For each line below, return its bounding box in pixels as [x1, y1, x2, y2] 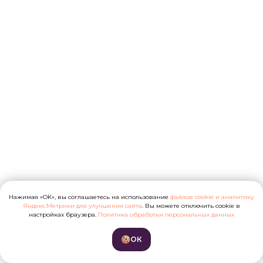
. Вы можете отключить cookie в [142, 202, 240, 210]
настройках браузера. [29, 211, 98, 219]
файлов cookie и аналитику [170, 193, 254, 201]
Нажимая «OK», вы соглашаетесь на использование [9, 193, 170, 201]
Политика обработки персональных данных [98, 211, 234, 219]
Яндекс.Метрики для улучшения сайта [23, 202, 142, 210]
